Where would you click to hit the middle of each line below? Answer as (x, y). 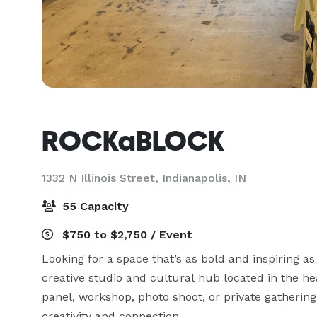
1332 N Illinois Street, (102, 178)
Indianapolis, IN (204, 178)
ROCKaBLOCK (133, 141)
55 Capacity (94, 206)
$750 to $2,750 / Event (126, 235)
